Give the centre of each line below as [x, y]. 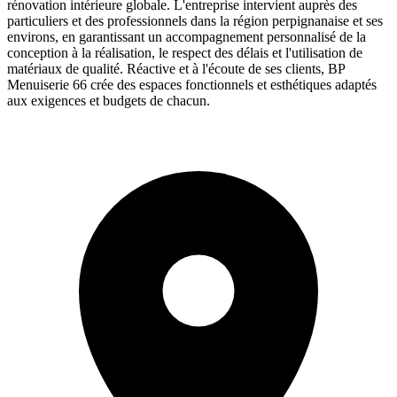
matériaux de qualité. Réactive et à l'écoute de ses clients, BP [176, 68]
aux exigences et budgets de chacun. [109, 100]
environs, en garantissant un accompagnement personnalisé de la [187, 36]
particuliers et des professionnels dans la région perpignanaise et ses [195, 20]
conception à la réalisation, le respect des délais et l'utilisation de [185, 52]
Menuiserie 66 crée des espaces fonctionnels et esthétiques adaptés [192, 84]
